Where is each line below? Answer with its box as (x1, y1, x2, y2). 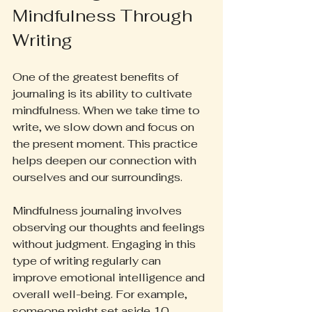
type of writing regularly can (13, 253, 164, 268)
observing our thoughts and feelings (13, 220, 208, 235)
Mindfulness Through (13, 5, 196, 26)
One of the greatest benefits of (13, 70, 181, 84)
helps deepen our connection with (13, 153, 199, 168)
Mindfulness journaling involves (13, 203, 185, 218)
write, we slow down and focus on (13, 120, 197, 134)
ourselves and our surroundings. (13, 170, 182, 185)
